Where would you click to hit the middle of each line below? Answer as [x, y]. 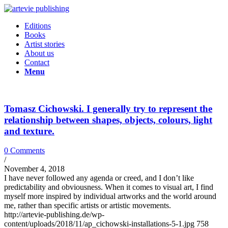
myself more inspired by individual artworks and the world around [110, 196]
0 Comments [24, 151]
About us [39, 53]
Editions [38, 26]
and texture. [29, 131]
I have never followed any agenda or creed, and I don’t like [99, 178]
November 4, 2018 [34, 169]
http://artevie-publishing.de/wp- [54, 215]
